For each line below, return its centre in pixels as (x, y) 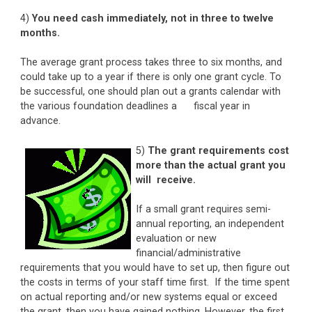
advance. (40, 121)
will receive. (166, 180)
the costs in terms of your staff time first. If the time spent (155, 283)
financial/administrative (189, 253)
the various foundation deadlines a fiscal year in (135, 107)
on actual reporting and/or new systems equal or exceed (148, 297)
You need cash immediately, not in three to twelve (153, 18)
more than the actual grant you (211, 165)
